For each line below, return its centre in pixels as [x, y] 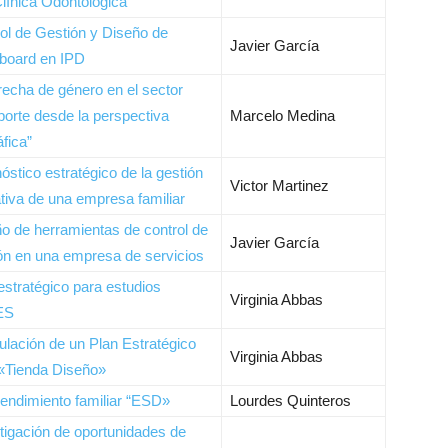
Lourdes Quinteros [290, 400]
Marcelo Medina [282, 115]
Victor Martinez [279, 185]
